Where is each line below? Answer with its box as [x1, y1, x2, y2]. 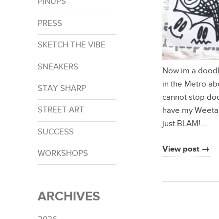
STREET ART [37, 105, 84, 115]
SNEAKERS [37, 62, 78, 72]
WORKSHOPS [37, 149, 88, 159]
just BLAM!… [162, 118, 206, 129]
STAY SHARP [37, 84, 86, 93]
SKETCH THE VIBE [37, 40, 106, 50]
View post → [162, 144, 210, 154]
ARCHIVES [37, 189, 100, 205]
